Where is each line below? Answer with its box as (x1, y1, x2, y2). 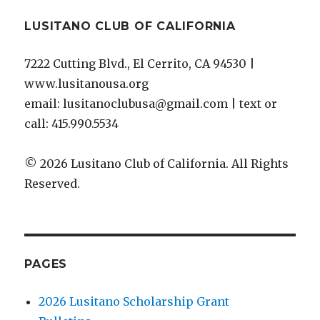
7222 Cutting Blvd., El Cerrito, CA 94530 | (24, 56, 256, 71)
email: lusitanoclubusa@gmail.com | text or (24, 96, 278, 111)
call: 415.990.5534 (24, 116, 119, 131)
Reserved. (24, 176, 81, 191)
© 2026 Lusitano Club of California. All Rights (24, 156, 289, 171)
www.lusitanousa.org (24, 76, 149, 91)
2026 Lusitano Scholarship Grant (39, 294, 230, 309)
